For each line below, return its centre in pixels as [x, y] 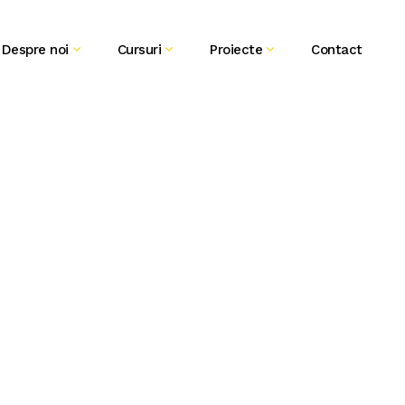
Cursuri [139, 50]
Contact [337, 50]
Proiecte [236, 50]
